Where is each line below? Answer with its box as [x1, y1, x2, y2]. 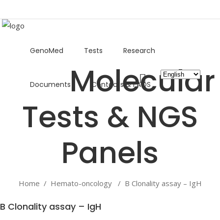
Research [123, 45, 155, 55]
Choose [160, 68, 186, 78]
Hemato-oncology [50, 178, 112, 188]
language [160, 94, 191, 104]
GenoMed [30, 45, 63, 55]
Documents [30, 79, 71, 89]
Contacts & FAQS [91, 79, 151, 89]
